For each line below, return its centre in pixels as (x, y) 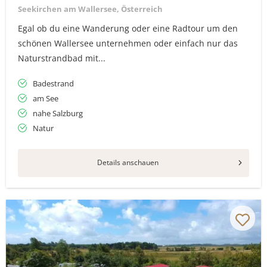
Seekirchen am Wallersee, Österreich (90, 9)
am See (46, 98)
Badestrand (53, 83)
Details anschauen (128, 162)
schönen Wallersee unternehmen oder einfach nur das (128, 43)
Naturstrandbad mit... (62, 58)
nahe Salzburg (58, 113)
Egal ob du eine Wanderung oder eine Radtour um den (128, 28)
